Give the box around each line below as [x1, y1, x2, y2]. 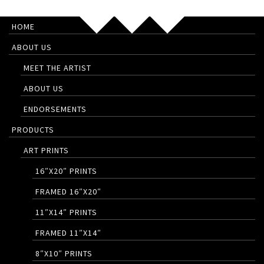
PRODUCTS [12, 124, 54, 135]
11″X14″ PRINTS [35, 207, 97, 217]
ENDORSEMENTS [24, 104, 87, 114]
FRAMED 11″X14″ [35, 227, 101, 238]
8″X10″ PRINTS [35, 248, 93, 259]
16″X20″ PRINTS [35, 166, 97, 176]
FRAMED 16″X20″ [35, 186, 101, 197]
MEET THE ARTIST [24, 62, 91, 73]
